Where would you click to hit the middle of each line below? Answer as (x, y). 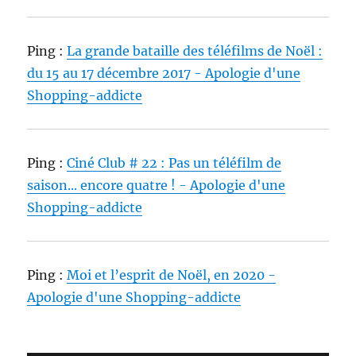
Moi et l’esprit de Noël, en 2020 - (172, 275)
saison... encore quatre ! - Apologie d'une (157, 186)
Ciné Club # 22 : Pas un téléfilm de (174, 163)
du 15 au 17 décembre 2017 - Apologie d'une (164, 74)
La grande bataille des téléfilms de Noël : (195, 51)
